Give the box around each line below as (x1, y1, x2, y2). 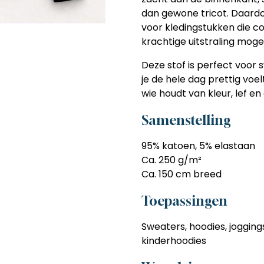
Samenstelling (141, 111, 231, 128)
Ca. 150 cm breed (141, 167, 222, 181)
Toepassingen (141, 192, 227, 209)
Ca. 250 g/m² (141, 153, 202, 167)
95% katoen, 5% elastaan (141, 138, 255, 153)
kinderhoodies (141, 233, 206, 247)
